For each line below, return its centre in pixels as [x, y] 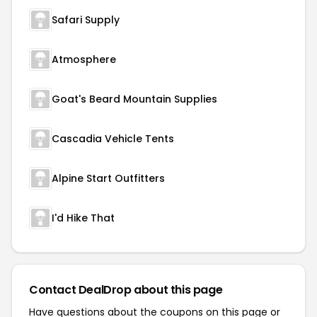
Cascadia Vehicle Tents [113, 139]
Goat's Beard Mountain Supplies [134, 99]
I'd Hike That [83, 218]
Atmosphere [84, 59]
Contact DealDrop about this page [126, 290]
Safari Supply [86, 20]
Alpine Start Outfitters [108, 178]
